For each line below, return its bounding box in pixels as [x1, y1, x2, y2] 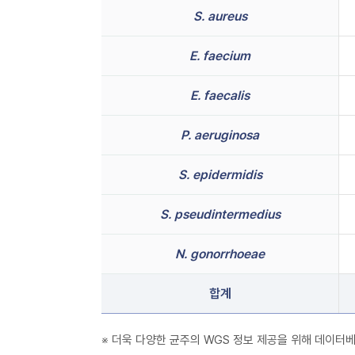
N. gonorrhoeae [175, 246, 265, 261]
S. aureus [193, 9, 247, 24]
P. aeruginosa [181, 128, 259, 143]
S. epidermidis [177, 167, 262, 182]
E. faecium [189, 48, 250, 63]
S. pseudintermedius [159, 207, 281, 222]
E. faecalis [190, 88, 250, 103]
